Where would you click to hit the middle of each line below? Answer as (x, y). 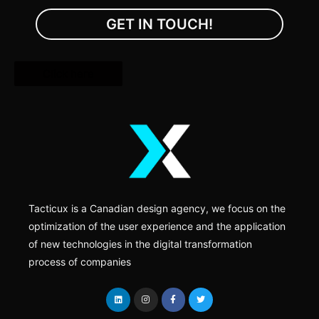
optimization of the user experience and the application (157, 226)
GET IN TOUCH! (159, 25)
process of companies (80, 261)
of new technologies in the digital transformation (140, 244)
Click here (68, 74)
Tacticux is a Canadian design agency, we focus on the (157, 208)
